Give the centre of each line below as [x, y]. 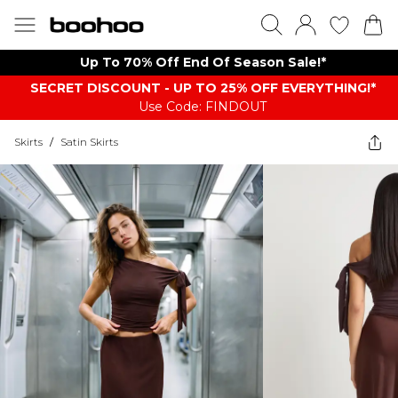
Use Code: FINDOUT [203, 107]
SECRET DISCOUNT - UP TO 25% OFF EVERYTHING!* [203, 88]
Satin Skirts [89, 142]
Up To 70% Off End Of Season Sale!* [203, 62]
